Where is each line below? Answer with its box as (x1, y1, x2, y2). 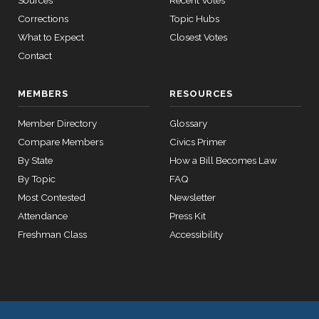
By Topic (18, 173, 56, 184)
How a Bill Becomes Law (169, 155, 277, 166)
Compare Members (18, 136, 103, 147)
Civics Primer (169, 136, 226, 147)
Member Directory (18, 117, 97, 129)
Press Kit (169, 210, 206, 221)
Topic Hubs (169, 13, 219, 24)
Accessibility (169, 229, 223, 240)
